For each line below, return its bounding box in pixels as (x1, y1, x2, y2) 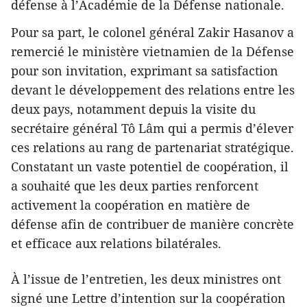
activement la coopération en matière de (11, 196, 250, 213)
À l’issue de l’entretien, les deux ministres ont (11, 270, 281, 287)
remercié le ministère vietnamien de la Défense (11, 42, 294, 60)
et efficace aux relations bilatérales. (11, 234, 221, 251)
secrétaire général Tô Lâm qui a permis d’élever (11, 119, 293, 136)
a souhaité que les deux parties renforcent (11, 177, 258, 194)
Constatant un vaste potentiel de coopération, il (11, 158, 288, 175)
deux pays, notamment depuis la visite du (11, 100, 256, 117)
